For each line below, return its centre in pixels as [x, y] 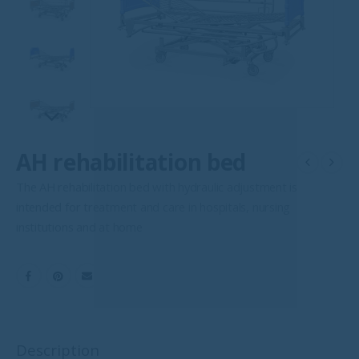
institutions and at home [79, 227]
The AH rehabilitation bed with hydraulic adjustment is [157, 187]
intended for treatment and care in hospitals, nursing [153, 207]
